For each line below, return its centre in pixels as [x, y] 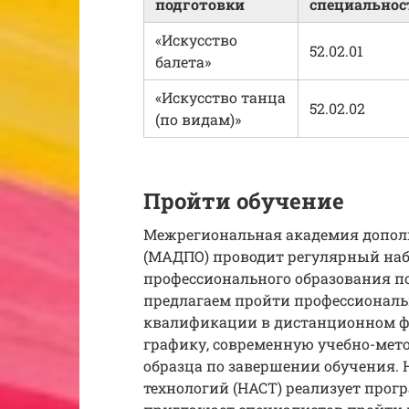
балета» [183, 62]
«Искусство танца [220, 98]
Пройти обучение [244, 201]
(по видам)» [198, 120]
